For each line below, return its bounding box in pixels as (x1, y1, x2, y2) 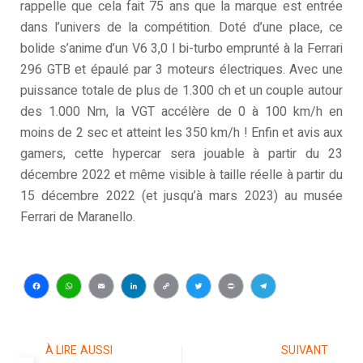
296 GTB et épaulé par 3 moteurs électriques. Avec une (20, 59, 343, 79)
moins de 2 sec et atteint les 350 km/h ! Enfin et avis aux (20, 122, 343, 143)
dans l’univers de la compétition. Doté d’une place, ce (20, 17, 343, 37)
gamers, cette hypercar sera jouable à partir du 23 (20, 143, 343, 164)
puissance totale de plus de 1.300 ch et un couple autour (20, 80, 343, 100)
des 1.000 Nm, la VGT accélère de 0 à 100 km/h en (20, 101, 343, 122)
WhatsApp (56, 292, 173, 331)
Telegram (250, 292, 357, 331)
